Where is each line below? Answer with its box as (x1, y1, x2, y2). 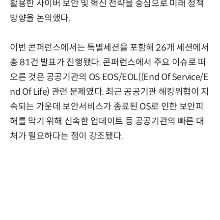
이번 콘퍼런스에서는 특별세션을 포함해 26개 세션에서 (10, 42, 209, 53)
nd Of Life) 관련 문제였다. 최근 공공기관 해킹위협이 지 (10, 86, 210, 97)
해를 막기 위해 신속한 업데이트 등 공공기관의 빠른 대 (10, 115, 204, 127)
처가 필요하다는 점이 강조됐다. (10, 130, 123, 141)
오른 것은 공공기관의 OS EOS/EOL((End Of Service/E (10, 71, 209, 82)
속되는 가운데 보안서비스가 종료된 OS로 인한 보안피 (10, 101, 204, 112)
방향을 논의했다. (10, 12, 71, 24)
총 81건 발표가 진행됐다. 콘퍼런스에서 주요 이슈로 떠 (10, 56, 206, 68)
